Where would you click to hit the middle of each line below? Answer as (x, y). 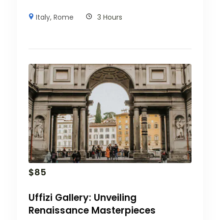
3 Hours (110, 17)
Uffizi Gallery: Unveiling (82, 198)
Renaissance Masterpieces (92, 211)
